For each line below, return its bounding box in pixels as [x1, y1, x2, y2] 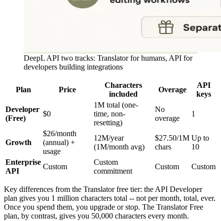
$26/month [43, 129, 76, 138]
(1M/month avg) [94, 143, 145, 151]
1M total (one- [94, 101, 138, 110]
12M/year [94, 134, 124, 143]
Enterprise [5, 158, 41, 167]
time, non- [94, 110, 125, 118]
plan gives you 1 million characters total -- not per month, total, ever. [4, 194, 216, 203]
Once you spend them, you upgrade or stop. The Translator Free [4, 203, 203, 212]
